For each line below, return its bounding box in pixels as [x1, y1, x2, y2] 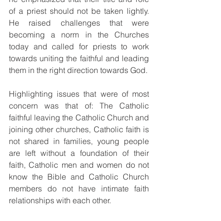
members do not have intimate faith [9, 184, 149, 194]
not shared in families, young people [9, 136, 149, 147]
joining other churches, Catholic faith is [9, 124, 149, 135]
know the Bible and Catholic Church [9, 172, 149, 182]
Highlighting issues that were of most [9, 89, 149, 99]
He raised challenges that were [9, 18, 149, 28]
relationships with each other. [9, 195, 111, 206]
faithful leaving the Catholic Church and [9, 112, 149, 123]
